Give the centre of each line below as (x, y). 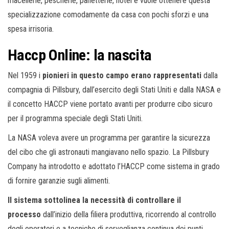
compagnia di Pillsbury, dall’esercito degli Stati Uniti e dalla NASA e (114, 90)
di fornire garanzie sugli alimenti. (59, 181)
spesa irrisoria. (31, 29)
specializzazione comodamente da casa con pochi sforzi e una (108, 15)
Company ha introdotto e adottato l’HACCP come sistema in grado (114, 167)
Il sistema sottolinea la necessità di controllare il (94, 200)
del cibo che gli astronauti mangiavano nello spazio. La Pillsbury (108, 152)
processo (24, 215)
